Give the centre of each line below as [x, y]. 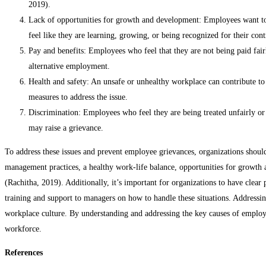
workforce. [23, 229]
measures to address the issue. [78, 97]
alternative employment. [69, 66]
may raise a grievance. [66, 128]
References [24, 253]
